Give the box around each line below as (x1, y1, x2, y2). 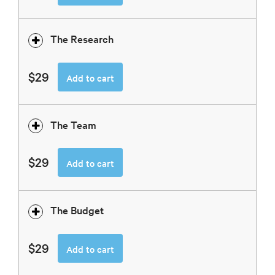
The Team (50, 117, 96, 131)
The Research (50, 31, 114, 46)
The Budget (50, 203, 104, 217)
